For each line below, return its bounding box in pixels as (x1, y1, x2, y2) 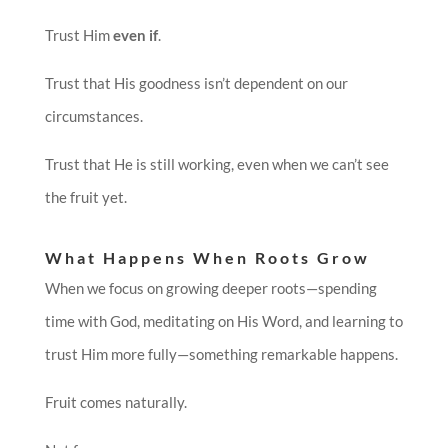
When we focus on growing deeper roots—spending (44, 279, 377, 298)
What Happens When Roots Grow (44, 248, 370, 268)
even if (112, 26, 158, 45)
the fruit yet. (44, 188, 127, 207)
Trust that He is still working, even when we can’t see (44, 155, 389, 174)
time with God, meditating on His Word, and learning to (44, 312, 403, 331)
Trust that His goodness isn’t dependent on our (44, 74, 348, 93)
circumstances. (44, 107, 143, 126)
